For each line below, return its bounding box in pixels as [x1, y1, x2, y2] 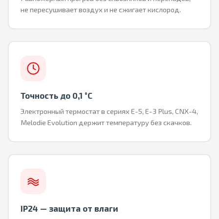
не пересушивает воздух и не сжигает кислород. [20, 4, 181, 14]
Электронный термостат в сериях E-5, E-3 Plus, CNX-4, [20, 106, 198, 115]
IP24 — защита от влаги [20, 203, 118, 213]
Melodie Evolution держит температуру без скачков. [20, 117, 192, 127]
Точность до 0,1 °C [20, 90, 92, 100]
